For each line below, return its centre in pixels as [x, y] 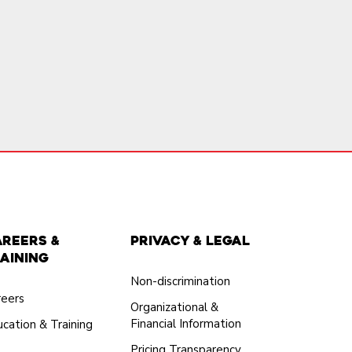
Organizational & [174, 307]
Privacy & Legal [190, 241]
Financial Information [185, 324]
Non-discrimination [180, 281]
